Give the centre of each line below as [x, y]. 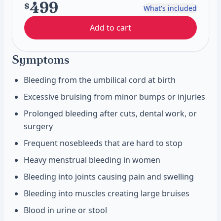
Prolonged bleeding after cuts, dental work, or [110, 113]
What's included [170, 8]
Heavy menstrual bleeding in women [92, 160]
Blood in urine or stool [65, 210]
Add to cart [110, 28]
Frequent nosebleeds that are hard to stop [103, 143]
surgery [38, 126]
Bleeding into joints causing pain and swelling [109, 177]
